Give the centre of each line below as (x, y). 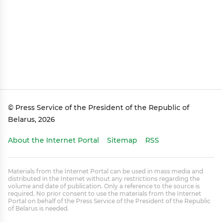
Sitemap (122, 140)
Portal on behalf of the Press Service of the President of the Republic (109, 201)
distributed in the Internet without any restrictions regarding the (104, 179)
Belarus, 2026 (31, 119)
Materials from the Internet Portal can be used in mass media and (106, 171)
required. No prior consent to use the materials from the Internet (105, 194)
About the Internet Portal (54, 140)
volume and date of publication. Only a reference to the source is (104, 186)
